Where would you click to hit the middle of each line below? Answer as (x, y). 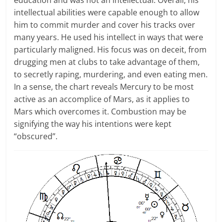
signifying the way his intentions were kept (93, 124)
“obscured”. (36, 137)
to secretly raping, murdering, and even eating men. (111, 75)
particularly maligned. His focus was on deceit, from (111, 50)
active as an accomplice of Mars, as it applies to (102, 99)
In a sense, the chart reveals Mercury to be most (104, 87)
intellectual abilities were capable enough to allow (107, 13)
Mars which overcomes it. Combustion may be (100, 112)
